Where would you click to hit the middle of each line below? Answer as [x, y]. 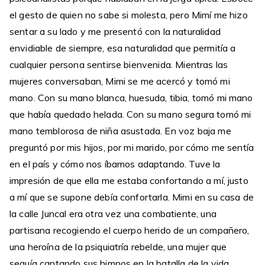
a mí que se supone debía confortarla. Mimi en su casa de [132, 197]
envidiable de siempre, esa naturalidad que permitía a [123, 48]
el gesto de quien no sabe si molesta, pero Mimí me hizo [129, 15]
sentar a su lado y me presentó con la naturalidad [115, 31]
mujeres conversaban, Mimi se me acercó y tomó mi [120, 81]
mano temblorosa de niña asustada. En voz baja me [120, 131]
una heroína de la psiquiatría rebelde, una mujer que [118, 247]
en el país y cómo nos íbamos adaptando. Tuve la [115, 164]
